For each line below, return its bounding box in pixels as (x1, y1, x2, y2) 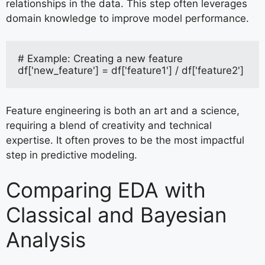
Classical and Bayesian (6, 202, 227, 228)
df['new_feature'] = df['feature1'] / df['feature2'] (18, 64, 244, 77)
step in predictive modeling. (6, 148, 137, 161)
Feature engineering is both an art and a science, (6, 104, 240, 117)
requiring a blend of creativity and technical (6, 119, 212, 131)
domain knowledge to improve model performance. (6, 12, 249, 24)
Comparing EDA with (6, 177, 206, 203)
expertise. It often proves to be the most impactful (6, 134, 244, 146)
